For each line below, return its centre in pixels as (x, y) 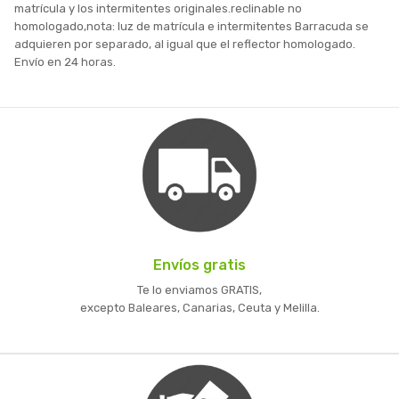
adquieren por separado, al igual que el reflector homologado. (185, 44)
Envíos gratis (199, 265)
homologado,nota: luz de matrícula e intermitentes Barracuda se (191, 26)
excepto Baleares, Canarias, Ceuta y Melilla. (199, 307)
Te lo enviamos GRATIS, (199, 289)
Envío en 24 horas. (65, 61)
